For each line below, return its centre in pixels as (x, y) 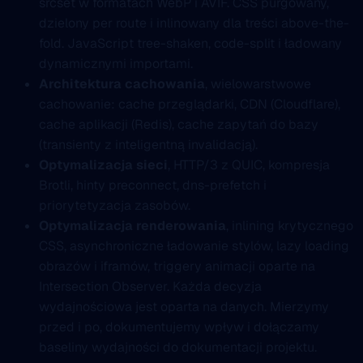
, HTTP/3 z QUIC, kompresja (249, 165)
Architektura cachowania (122, 84)
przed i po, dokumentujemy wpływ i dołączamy (179, 327)
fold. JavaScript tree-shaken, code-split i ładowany (190, 44)
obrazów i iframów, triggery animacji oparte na (177, 267)
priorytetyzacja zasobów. (115, 206)
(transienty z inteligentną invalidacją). (148, 145)
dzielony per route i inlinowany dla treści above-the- (194, 23)
